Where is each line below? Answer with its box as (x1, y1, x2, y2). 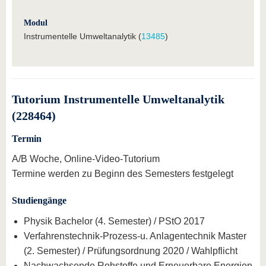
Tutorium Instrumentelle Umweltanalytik (12, 92, 224, 106)
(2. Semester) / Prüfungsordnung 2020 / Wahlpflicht (24, 246, 237, 256)
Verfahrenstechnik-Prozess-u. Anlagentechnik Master (24, 231, 246, 242)
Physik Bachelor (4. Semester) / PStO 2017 (24, 216, 205, 227)
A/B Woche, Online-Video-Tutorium (12, 154, 160, 164)
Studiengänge (12, 195, 66, 206)
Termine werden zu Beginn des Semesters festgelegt (12, 169, 233, 179)
